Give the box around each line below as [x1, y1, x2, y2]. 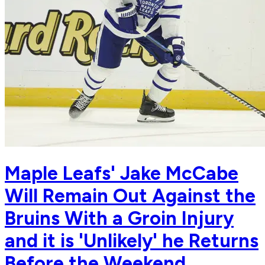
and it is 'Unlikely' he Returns [5, 229, 258, 252]
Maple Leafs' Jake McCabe [5, 161, 238, 185]
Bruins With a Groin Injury [5, 206, 234, 230]
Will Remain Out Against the [5, 184, 256, 207]
